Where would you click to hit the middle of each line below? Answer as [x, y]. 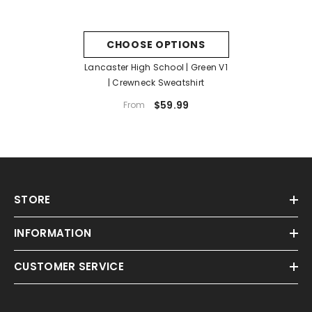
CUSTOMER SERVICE [69, 266]
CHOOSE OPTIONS [156, 44]
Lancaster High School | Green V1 [156, 67]
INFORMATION [53, 233]
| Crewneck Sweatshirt [156, 82]
